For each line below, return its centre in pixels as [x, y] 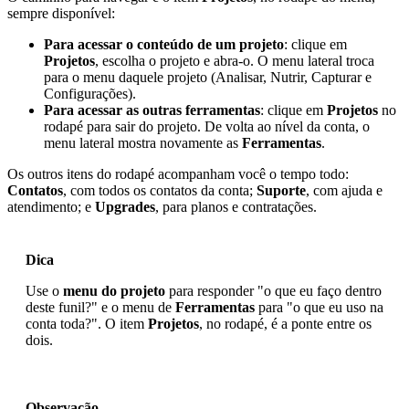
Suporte [281, 191]
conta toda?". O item [87, 324]
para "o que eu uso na [319, 308]
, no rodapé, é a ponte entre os [285, 324]
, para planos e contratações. [236, 207]
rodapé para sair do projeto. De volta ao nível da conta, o [207, 127]
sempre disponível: [61, 14]
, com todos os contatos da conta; [160, 191]
